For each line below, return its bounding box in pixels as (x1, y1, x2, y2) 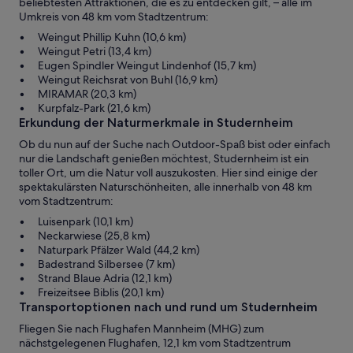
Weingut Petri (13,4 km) (38, 44, 151, 59)
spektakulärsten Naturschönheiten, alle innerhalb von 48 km (19, 180, 312, 195)
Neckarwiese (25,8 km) (38, 229, 150, 243)
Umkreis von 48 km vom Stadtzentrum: (19, 9, 209, 24)
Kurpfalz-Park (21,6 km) (38, 101, 150, 116)
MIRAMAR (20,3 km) (38, 87, 136, 102)
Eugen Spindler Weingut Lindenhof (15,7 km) (38, 58, 256, 73)
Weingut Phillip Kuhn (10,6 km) (38, 30, 186, 45)
